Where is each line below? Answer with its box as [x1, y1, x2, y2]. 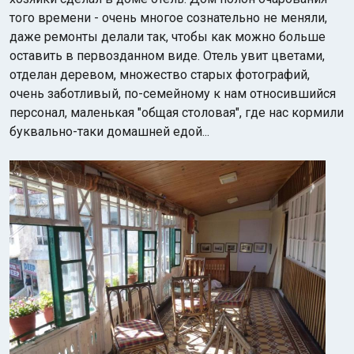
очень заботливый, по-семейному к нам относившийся [9, 86, 336, 101]
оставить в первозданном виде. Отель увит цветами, [9, 48, 325, 63]
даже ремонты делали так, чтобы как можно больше [9, 29, 326, 44]
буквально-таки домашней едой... [9, 124, 213, 139]
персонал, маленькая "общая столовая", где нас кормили [9, 105, 344, 120]
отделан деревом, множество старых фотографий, [9, 67, 310, 82]
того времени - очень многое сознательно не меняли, [9, 10, 327, 25]
